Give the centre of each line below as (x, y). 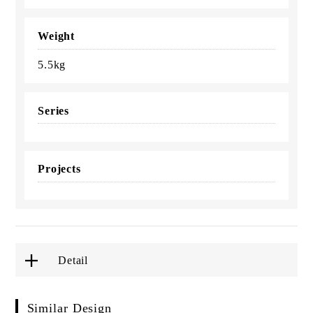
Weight (56, 36)
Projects (59, 169)
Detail (73, 260)
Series (53, 110)
